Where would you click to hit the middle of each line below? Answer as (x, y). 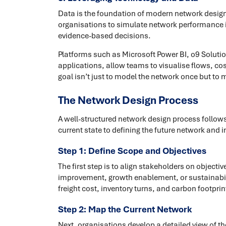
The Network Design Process (128, 100)
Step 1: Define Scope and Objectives (132, 151)
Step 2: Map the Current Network (125, 209)
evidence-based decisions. (104, 36)
